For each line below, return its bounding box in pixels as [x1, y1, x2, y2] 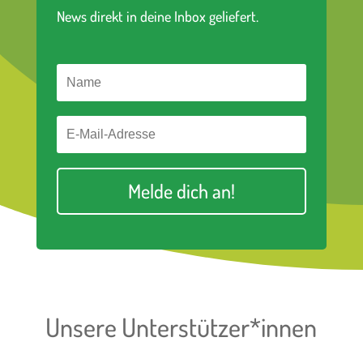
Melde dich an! [127, 178, 235, 204]
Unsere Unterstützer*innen [45, 310, 318, 344]
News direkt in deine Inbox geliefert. [56, 7, 258, 26]
